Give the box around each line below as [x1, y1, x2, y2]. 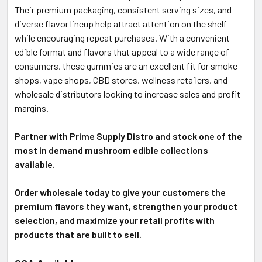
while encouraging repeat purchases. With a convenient [15, 32, 230, 43]
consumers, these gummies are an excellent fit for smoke [15, 60, 237, 71]
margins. [15, 102, 49, 113]
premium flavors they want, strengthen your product [15, 200, 237, 212]
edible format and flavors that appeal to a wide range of [15, 46, 229, 57]
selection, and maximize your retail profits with [15, 214, 215, 226]
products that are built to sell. [15, 228, 142, 240]
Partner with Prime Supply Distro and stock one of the [15, 130, 242, 142]
